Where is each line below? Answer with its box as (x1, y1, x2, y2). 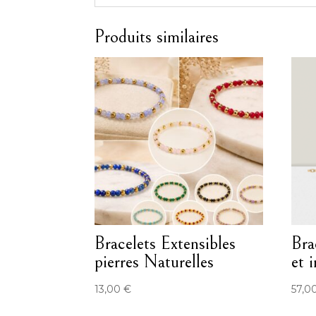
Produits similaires (95, 26, 219, 48)
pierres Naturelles (95, 251, 214, 273)
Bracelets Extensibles (95, 233, 236, 255)
